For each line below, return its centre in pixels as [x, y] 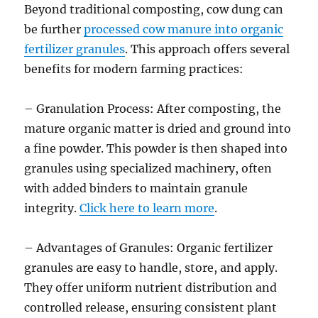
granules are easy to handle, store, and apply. [151, 267]
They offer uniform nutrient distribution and [151, 287]
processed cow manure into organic [184, 29]
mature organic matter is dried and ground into [158, 128]
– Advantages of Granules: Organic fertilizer [149, 247]
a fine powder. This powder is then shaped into [156, 148]
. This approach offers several [208, 49]
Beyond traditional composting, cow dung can [154, 9]
